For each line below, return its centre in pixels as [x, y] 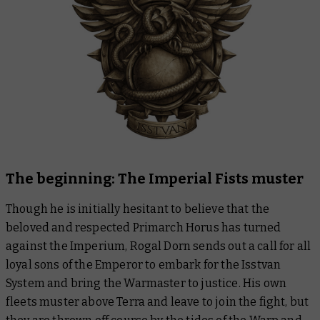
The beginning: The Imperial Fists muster [155, 178]
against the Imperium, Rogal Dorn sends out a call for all [159, 246]
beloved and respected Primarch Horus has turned [144, 227]
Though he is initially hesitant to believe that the [138, 209]
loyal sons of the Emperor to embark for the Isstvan [144, 264]
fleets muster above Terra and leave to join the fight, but [157, 301]
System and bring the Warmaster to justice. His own [146, 283]
